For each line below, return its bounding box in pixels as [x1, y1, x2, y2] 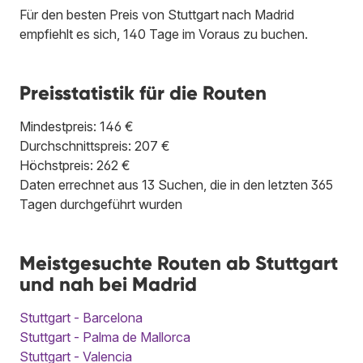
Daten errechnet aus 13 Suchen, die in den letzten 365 [19, 176, 333, 193]
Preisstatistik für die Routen [19, 80, 267, 105]
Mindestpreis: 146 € [19, 117, 134, 135]
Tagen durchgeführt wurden [19, 195, 182, 212]
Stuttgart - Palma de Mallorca [19, 328, 190, 345]
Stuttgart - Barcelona [19, 309, 143, 326]
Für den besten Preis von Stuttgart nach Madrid [19, 6, 294, 23]
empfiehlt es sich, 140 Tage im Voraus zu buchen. [19, 25, 308, 42]
